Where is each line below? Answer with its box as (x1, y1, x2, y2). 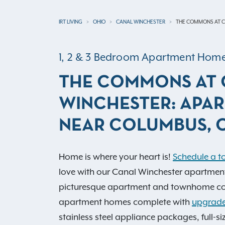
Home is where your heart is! (59, 152, 173, 162)
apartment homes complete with (59, 197, 192, 207)
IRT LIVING (59, 19, 82, 25)
